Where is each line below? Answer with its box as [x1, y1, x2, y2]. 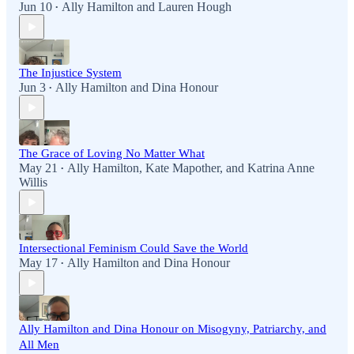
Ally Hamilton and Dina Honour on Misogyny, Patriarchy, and [19, 322, 326, 336]
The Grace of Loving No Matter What [19, 147, 205, 160]
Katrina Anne [247, 161, 314, 175]
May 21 [19, 161, 58, 175]
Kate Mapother [145, 161, 220, 175]
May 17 [19, 256, 58, 270]
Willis [19, 175, 47, 190]
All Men [19, 338, 59, 352]
